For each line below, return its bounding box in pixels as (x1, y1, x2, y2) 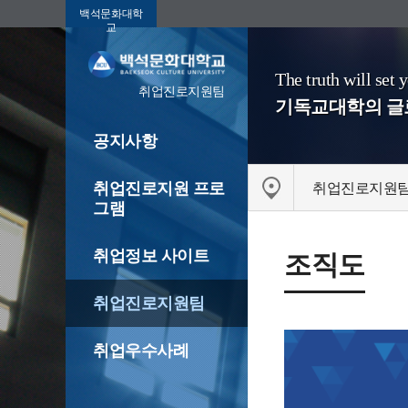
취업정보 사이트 (93, 247, 209, 266)
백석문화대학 (79, 7, 143, 20)
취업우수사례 (93, 342, 189, 361)
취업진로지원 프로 (93, 179, 225, 199)
